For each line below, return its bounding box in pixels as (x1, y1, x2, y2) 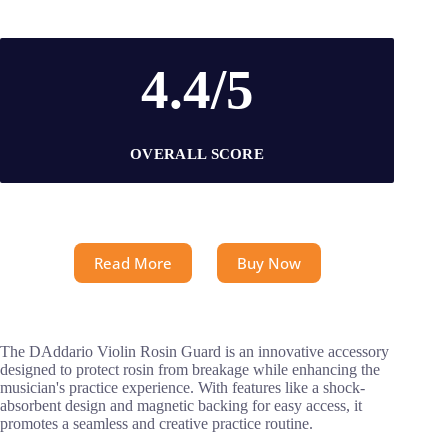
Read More (93, 252, 172, 273)
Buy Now (236, 252, 301, 273)
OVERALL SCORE (130, 145, 265, 162)
